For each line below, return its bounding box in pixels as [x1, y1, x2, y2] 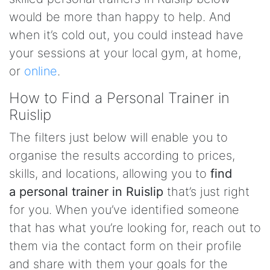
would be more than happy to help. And [9, 10, 231, 24]
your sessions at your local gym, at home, [9, 46, 241, 60]
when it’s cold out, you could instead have [9, 28, 243, 42]
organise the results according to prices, [9, 148, 235, 163]
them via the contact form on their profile [9, 239, 242, 253]
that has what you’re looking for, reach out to [9, 221, 261, 235]
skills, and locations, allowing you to [9, 166, 210, 181]
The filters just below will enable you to [9, 130, 228, 145]
